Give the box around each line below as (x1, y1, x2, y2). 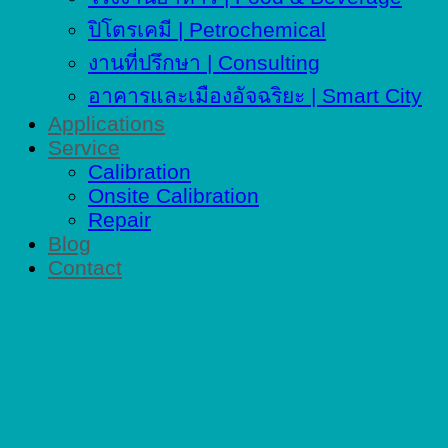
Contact (48, 256, 122, 280)
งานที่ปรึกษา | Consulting (88, 51, 320, 75)
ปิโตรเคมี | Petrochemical (88, 18, 326, 42)
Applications (48, 112, 165, 136)
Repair (88, 208, 151, 232)
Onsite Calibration (88, 184, 259, 208)
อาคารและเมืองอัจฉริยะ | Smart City (88, 84, 422, 108)
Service (48, 136, 120, 160)
